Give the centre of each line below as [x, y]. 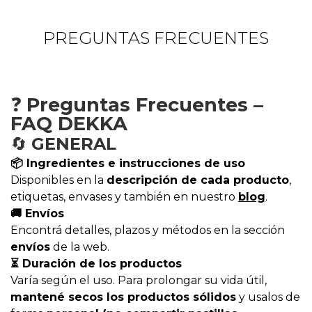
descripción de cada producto [198, 180]
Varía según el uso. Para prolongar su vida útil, [139, 280]
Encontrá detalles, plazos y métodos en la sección [148, 230]
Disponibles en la [58, 180]
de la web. [80, 247]
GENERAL [74, 144]
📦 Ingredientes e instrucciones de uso [128, 163]
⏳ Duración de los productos [96, 264]
